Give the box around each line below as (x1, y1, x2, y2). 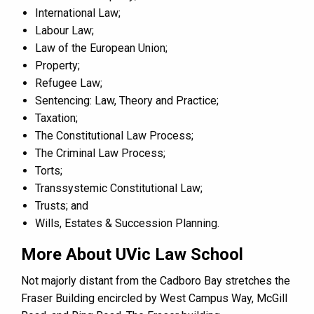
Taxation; (35, 111, 78, 125)
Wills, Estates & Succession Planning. (35, 216, 219, 230)
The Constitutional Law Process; (35, 128, 193, 142)
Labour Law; (35, 23, 94, 37)
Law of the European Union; (35, 41, 168, 55)
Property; (35, 58, 80, 72)
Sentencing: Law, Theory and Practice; (35, 93, 219, 107)
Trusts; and (35, 198, 88, 212)
